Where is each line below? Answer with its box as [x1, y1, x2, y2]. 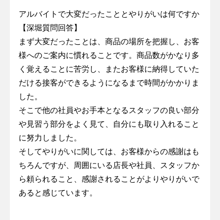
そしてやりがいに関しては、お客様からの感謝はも [18, 147, 199, 156]
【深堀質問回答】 [18, 24, 82, 32]
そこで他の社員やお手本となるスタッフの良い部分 [18, 106, 199, 115]
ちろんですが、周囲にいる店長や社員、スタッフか [18, 161, 199, 170]
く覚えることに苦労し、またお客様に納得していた [18, 65, 199, 74]
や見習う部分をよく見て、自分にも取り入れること [18, 120, 199, 129]
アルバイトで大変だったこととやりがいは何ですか [18, 10, 199, 19]
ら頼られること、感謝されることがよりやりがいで [18, 175, 199, 184]
